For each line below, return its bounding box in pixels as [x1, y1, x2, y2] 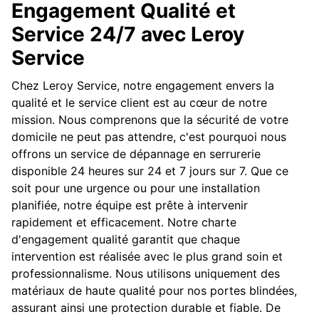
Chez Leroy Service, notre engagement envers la [11, 78, 274, 93]
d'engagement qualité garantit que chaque [11, 232, 240, 247]
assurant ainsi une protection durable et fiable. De [11, 300, 281, 315]
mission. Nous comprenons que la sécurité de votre [11, 113, 288, 127]
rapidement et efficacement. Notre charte [11, 215, 236, 230]
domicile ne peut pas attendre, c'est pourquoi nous [11, 130, 286, 145]
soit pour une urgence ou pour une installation [11, 181, 260, 196]
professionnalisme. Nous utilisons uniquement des [11, 266, 280, 281]
